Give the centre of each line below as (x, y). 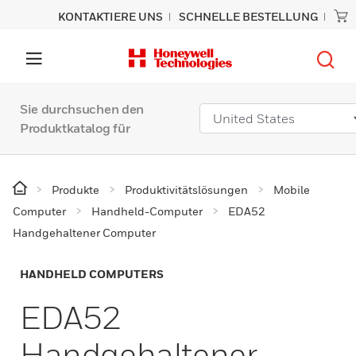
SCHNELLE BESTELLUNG (248, 16)
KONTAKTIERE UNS (110, 16)
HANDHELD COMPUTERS (92, 274)
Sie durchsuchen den (82, 109)
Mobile (292, 190)
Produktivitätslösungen (186, 190)
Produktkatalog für (75, 128)
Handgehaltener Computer (84, 232)
